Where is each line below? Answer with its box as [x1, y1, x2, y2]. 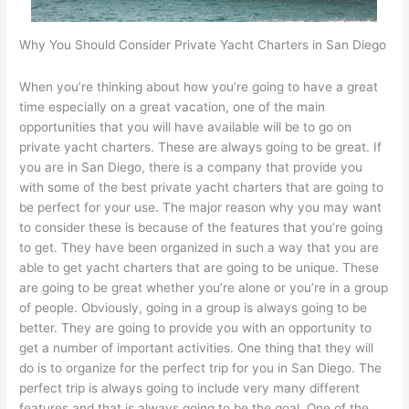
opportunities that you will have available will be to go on [19, 119, 352, 134]
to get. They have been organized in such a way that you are [19, 239, 380, 255]
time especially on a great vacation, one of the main [19, 99, 326, 114]
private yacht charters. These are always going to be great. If [19, 139, 383, 154]
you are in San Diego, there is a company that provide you [19, 159, 363, 174]
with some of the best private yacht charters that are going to [19, 179, 384, 194]
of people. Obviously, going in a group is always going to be [19, 299, 368, 315]
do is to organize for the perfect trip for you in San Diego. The [19, 360, 383, 375]
